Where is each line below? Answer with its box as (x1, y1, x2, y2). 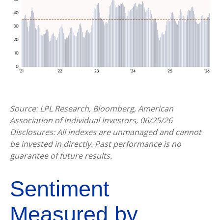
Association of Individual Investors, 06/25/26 (10, 115, 172, 126)
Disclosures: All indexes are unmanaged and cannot (10, 127, 201, 138)
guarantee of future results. (10, 150, 112, 162)
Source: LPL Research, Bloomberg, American (10, 103, 173, 114)
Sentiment (10, 176, 110, 202)
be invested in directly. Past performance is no (10, 138, 181, 150)
